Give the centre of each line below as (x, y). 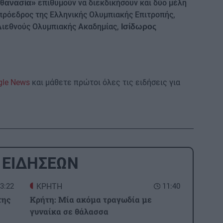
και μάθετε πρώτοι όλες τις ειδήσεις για (105, 82)
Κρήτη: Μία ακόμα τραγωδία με (91, 199)
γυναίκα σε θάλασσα (69, 211)
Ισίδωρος (138, 26)
